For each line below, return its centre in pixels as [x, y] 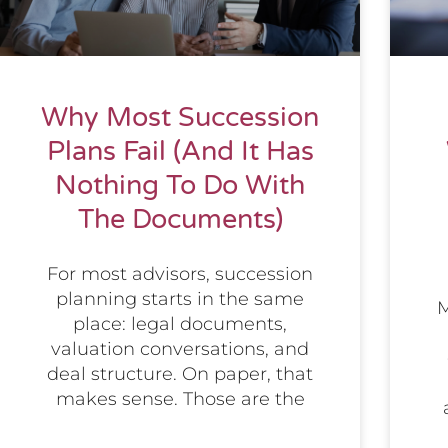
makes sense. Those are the [180, 399]
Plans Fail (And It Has [180, 152]
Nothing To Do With [180, 186]
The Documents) [180, 220]
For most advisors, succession [180, 274]
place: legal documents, [180, 324]
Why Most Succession [180, 118]
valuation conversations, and [180, 349]
